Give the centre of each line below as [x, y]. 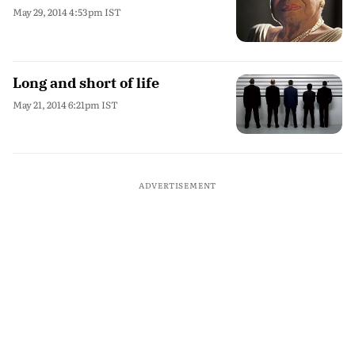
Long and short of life [86, 82]
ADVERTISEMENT [177, 185]
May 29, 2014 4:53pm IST [67, 12]
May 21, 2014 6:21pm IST [65, 104]
